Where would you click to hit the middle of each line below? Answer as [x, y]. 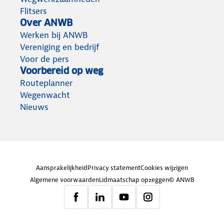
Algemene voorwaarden [64, 179]
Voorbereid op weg [61, 70]
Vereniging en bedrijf [60, 47]
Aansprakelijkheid [62, 167]
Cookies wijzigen [164, 167]
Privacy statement [114, 167]
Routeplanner [46, 83]
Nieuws [34, 107]
